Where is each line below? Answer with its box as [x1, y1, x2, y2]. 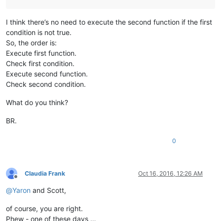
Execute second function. [6, 69, 88, 78]
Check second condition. [6, 79, 86, 88]
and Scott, [31, 185, 66, 194]
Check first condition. [6, 59, 74, 68]
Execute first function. [6, 48, 76, 57]
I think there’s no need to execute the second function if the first [6, 17, 212, 26]
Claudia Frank [25, 169, 65, 177]
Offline [15, 177, 34, 184]
